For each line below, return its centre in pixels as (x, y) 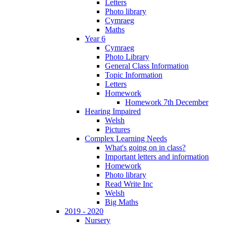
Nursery (98, 220)
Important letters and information (157, 156)
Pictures (118, 129)
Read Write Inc (129, 184)
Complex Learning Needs (126, 138)
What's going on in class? (145, 147)
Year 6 (95, 38)
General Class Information (147, 66)
